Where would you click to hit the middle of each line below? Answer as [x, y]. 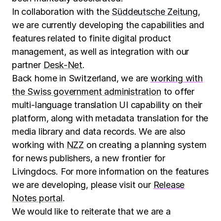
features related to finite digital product [92, 38]
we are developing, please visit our [83, 184]
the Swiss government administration [87, 91]
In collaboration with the [62, 11]
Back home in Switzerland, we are [81, 78]
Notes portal [37, 198]
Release [169, 184]
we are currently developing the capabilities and [108, 25]
